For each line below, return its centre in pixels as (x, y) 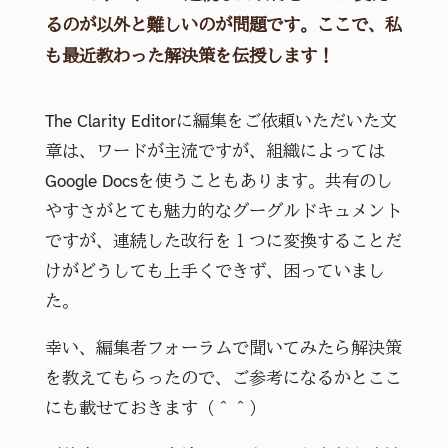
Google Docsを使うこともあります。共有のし (218, 182)
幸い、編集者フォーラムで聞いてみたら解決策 (223, 349)
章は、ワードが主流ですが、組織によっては (214, 152)
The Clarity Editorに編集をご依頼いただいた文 (220, 122)
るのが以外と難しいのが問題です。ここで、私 (223, 25)
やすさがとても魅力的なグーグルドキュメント (223, 212)
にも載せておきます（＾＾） (155, 409)
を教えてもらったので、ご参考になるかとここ (223, 379)
